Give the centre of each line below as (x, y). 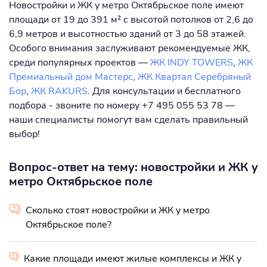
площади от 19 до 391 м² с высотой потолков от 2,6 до (131, 19)
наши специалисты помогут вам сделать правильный (128, 119)
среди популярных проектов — (80, 62)
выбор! (24, 134)
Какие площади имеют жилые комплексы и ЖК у (132, 258)
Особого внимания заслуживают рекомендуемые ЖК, (130, 48)
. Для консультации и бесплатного (164, 91)
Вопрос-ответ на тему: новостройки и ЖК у (133, 167)
